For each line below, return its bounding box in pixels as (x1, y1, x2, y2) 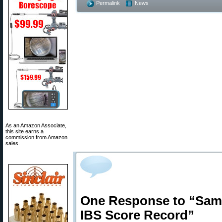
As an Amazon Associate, (5, 122, 66, 128)
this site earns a (5, 128, 44, 134)
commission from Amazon (5, 134, 67, 140)
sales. (5, 140, 20, 146)
